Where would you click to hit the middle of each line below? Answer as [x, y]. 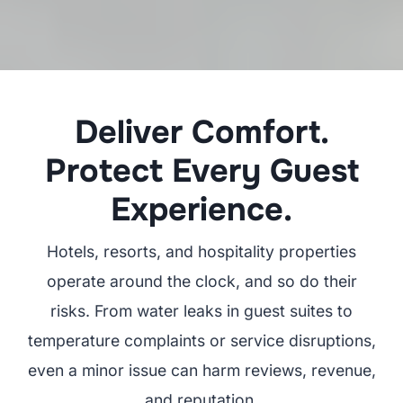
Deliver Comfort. [201, 133]
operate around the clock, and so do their [201, 282]
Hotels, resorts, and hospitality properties [201, 252]
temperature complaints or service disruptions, [201, 341]
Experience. [201, 210]
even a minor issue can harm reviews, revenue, [201, 371]
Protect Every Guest [201, 171]
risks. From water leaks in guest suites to [201, 311]
